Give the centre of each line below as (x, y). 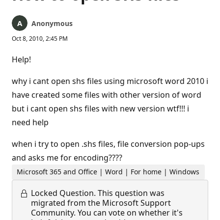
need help (30, 122)
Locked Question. (63, 193)
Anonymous (52, 23)
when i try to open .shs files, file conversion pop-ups (108, 144)
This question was (131, 193)
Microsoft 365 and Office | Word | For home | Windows (108, 172)
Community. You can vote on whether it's (107, 212)
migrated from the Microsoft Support (101, 203)
